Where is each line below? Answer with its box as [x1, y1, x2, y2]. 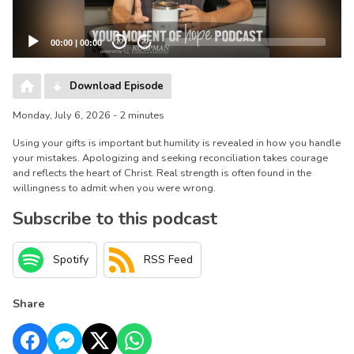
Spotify [53, 252, 88, 268]
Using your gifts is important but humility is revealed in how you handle [13, 135, 341, 150]
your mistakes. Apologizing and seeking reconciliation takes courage [13, 150, 328, 165]
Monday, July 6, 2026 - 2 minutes [13, 107, 164, 122]
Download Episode [70, 78, 164, 93]
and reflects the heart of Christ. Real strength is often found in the [13, 165, 311, 180]
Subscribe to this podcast [13, 205, 217, 231]
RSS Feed [144, 252, 193, 268]
